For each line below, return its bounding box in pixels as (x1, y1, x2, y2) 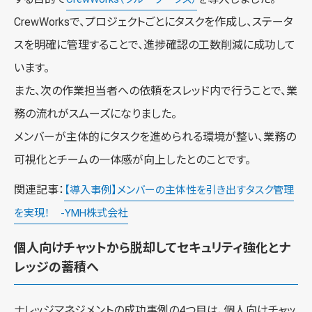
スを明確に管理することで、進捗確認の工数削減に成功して (14, 38, 295, 52)
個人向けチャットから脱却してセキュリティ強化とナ (14, 240, 290, 255)
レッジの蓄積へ (14, 259, 99, 274)
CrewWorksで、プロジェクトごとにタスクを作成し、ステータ (14, 15, 293, 29)
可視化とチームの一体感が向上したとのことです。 (14, 153, 251, 166)
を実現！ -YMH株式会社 (14, 206, 128, 219)
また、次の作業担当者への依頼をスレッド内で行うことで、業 (14, 84, 297, 97)
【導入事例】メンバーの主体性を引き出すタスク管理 (64, 183, 294, 196)
